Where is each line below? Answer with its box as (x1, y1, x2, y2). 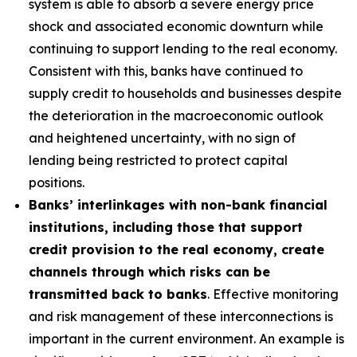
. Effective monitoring (207, 286, 339, 302)
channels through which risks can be (29, 264, 270, 280)
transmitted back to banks (29, 286, 207, 302)
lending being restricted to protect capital (29, 152, 288, 168)
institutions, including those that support (29, 219, 303, 235)
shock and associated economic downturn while (29, 18, 324, 34)
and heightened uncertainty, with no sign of (29, 130, 296, 146)
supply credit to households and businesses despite (29, 85, 342, 101)
